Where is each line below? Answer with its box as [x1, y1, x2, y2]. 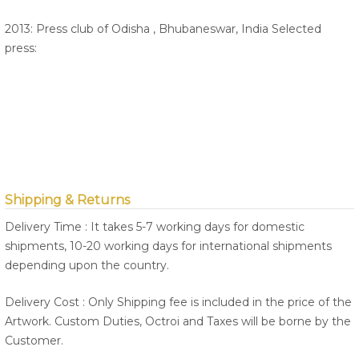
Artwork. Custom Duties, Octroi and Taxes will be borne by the [5, 314, 351, 329]
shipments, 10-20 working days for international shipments [5, 239, 332, 254]
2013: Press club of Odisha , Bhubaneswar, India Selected [5, 22, 321, 37]
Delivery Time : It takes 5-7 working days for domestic [5, 220, 305, 235]
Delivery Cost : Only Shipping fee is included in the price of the [5, 295, 352, 310]
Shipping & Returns [5, 192, 130, 208]
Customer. [5, 333, 63, 349]
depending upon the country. [5, 258, 169, 273]
